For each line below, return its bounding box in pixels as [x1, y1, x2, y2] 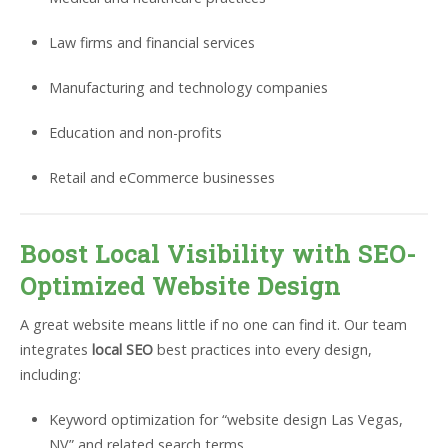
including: [20, 365, 81, 385]
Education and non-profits [48, 123, 222, 143]
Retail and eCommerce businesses [48, 168, 275, 188]
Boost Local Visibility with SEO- [20, 238, 417, 271]
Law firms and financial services [48, 33, 255, 53]
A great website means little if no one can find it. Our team [20, 315, 407, 335]
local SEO [92, 340, 153, 360]
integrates [20, 340, 92, 360]
